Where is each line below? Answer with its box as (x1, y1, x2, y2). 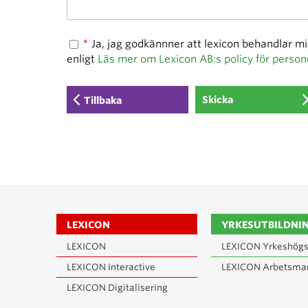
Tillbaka (84, 95, 122, 106)
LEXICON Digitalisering (67, 283, 168, 293)
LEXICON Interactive (67, 262, 155, 272)
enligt (67, 53, 98, 65)
